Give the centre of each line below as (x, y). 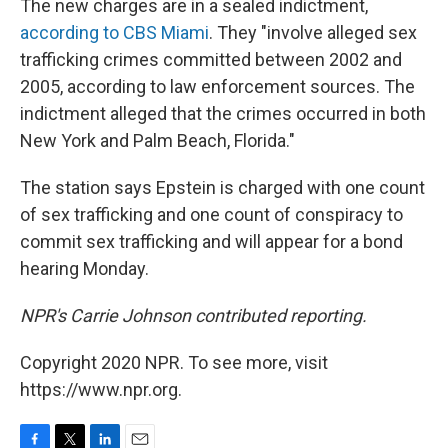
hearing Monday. (84, 268)
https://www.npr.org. (101, 389)
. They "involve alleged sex (313, 32)
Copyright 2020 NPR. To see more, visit (174, 362)
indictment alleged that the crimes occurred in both (223, 113)
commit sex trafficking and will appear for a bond (211, 241)
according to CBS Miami (114, 32)
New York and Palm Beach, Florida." (157, 140)
